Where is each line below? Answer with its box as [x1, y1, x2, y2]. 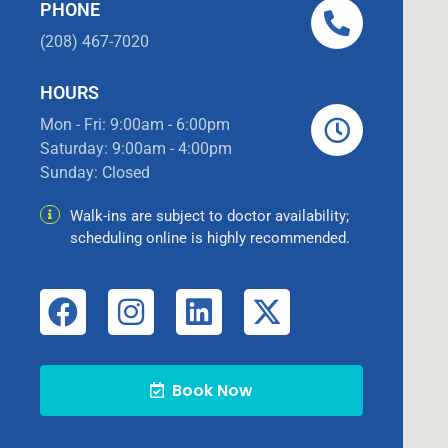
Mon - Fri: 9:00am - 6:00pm [40, 115, 231, 135]
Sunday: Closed [40, 163, 151, 183]
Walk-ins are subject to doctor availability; [70, 207, 350, 226]
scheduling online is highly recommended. [70, 229, 351, 248]
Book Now [164, 379, 254, 403]
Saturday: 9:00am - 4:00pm [40, 139, 233, 159]
